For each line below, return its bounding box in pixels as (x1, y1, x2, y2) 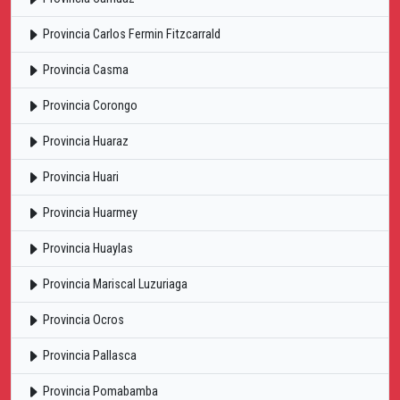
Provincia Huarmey (40, 204, 137, 221)
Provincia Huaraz (40, 133, 129, 149)
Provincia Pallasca (40, 347, 137, 363)
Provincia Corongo (40, 97, 137, 113)
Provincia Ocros (40, 312, 124, 328)
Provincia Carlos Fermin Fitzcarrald (40, 26, 221, 42)
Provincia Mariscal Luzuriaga (40, 276, 187, 292)
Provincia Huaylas (40, 240, 133, 256)
